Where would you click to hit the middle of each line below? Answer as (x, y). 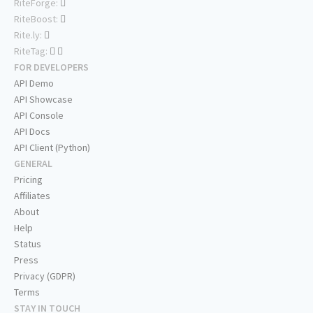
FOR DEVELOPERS (51, 67)
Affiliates (32, 196)
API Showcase (43, 100)
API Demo (34, 83)
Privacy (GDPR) (45, 276)
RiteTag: (32, 51)
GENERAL (33, 164)
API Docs (32, 132)
